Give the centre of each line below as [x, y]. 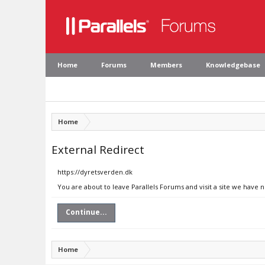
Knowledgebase [233, 65]
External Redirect [98, 149]
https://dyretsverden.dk [95, 172]
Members [166, 65]
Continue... [86, 212]
